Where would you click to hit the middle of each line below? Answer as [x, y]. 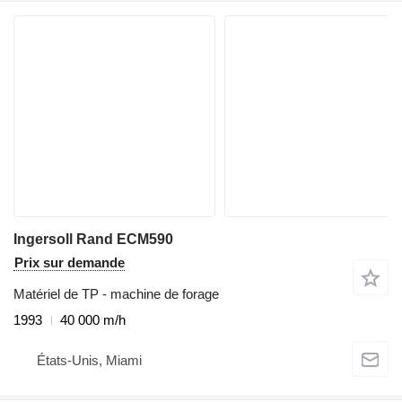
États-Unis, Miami [89, 360]
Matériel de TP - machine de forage [116, 294]
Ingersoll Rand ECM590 [93, 240]
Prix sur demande [70, 263]
